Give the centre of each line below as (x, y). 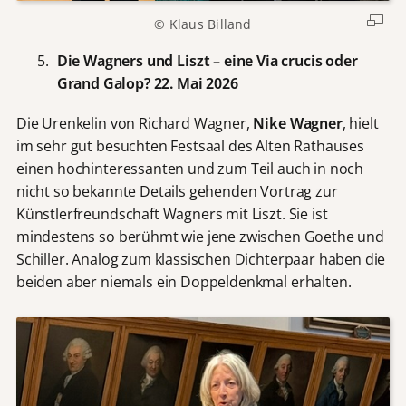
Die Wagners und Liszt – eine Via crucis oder (207, 61)
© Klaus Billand (203, 24)
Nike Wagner (298, 123)
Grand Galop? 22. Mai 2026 (147, 84)
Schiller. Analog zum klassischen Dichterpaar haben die (201, 259)
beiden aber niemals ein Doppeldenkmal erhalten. (184, 281)
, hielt (360, 123)
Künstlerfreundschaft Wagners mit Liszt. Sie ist (172, 213)
